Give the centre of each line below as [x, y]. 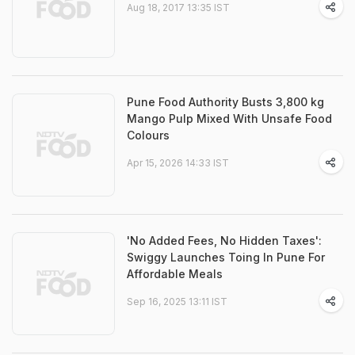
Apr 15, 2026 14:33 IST [178, 163]
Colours [148, 135]
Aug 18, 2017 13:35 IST [178, 8]
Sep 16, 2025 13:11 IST [177, 302]
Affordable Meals [175, 274]
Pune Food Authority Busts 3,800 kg [225, 102]
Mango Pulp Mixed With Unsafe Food [229, 118]
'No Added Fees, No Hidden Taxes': [224, 240]
